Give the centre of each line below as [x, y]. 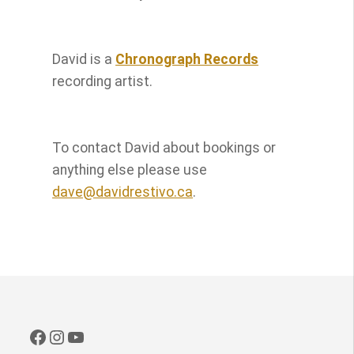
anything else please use [130, 169]
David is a [84, 59]
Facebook [69, 336]
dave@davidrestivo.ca [123, 192]
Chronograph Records [187, 59]
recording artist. [103, 81]
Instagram [90, 336]
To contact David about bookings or [164, 147]
